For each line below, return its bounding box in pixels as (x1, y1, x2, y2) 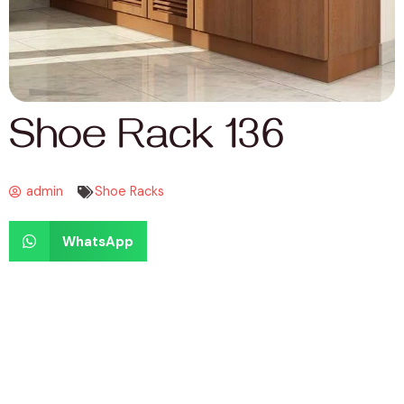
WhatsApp (61, 232, 133, 251)
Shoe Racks (95, 183, 164, 201)
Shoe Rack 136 (9, 115, 285, 169)
